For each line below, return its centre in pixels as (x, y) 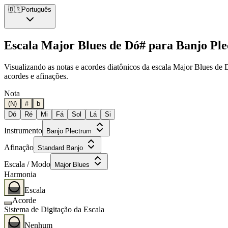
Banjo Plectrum (69, 131)
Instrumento (23, 130)
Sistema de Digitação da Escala (54, 209)
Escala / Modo (27, 164)
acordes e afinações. (36, 76)
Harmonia (20, 174)
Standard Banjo (60, 148)
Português (36, 9)
